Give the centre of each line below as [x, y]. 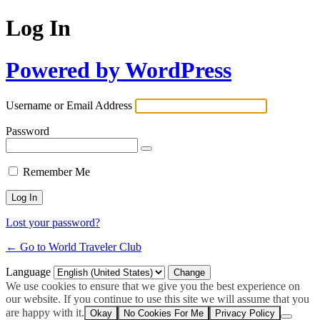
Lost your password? [53, 223]
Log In [38, 28]
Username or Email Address [69, 106]
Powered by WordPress [119, 70]
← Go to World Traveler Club [74, 247]
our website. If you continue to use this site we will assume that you [157, 299]
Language [30, 272]
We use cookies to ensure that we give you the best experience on [153, 286]
